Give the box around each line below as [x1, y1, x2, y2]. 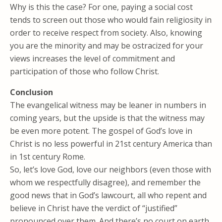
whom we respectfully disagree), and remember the [10, 177, 201, 188]
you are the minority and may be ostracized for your [10, 40, 203, 51]
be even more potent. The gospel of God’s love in [10, 125, 192, 136]
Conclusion [10, 87, 53, 98]
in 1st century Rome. [10, 151, 85, 162]
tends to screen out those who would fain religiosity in [10, 14, 212, 25]
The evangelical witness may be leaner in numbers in [10, 100, 206, 111]
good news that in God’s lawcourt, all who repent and [10, 190, 207, 201]
